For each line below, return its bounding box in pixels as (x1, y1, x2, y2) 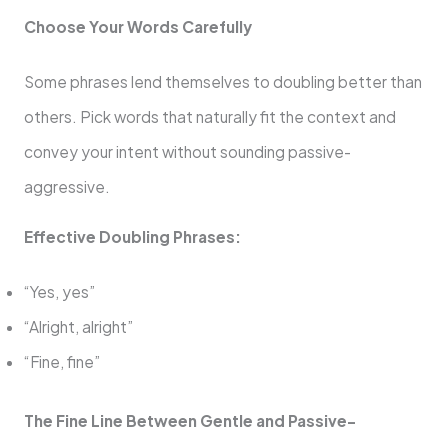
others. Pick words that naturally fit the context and (23, 106, 396, 126)
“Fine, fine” (23, 352, 100, 372)
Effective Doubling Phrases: (23, 227, 241, 247)
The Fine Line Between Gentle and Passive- (23, 410, 356, 430)
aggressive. (23, 176, 110, 196)
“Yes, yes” (23, 282, 95, 302)
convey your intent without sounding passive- (23, 141, 351, 161)
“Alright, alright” (23, 317, 133, 337)
